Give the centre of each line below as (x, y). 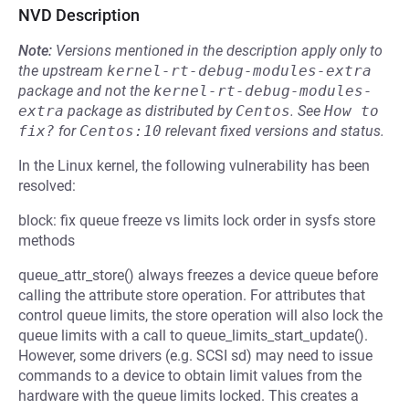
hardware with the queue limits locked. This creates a (189, 396)
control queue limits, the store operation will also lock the (200, 315)
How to (351, 111)
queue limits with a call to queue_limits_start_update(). (193, 336)
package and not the (86, 91)
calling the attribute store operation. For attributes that (192, 295)
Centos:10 (121, 131)
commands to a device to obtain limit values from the (190, 376)
